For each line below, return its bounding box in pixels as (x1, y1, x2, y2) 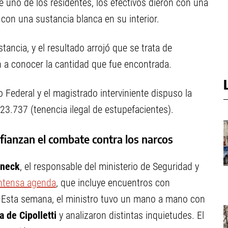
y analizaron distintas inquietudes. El (59, 209, 204, 221)
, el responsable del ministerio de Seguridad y (20, 160, 199, 173)
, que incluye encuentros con (56, 177, 170, 189)
